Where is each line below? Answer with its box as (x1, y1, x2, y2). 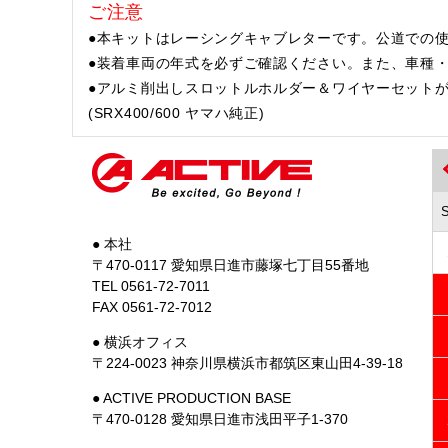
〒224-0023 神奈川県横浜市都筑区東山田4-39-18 (92, 355, 403, 371)
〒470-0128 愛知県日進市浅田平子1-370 (92, 411, 348, 427)
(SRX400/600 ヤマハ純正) (88, 105, 265, 122)
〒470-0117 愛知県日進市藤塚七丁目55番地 (92, 257, 369, 273)
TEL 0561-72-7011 (92, 278, 210, 294)
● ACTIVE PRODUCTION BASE (92, 390, 291, 406)
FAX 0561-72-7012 (92, 299, 212, 315)
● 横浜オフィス (92, 334, 188, 350)
